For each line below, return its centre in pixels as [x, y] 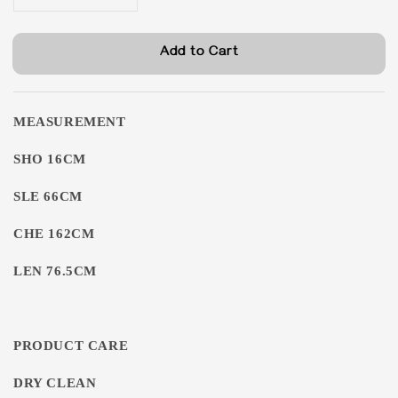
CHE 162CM [54, 234]
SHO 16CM [50, 159]
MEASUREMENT [70, 122]
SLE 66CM [48, 196]
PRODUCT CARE [71, 346]
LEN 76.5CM [55, 271]
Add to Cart [199, 53]
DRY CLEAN [55, 383]
